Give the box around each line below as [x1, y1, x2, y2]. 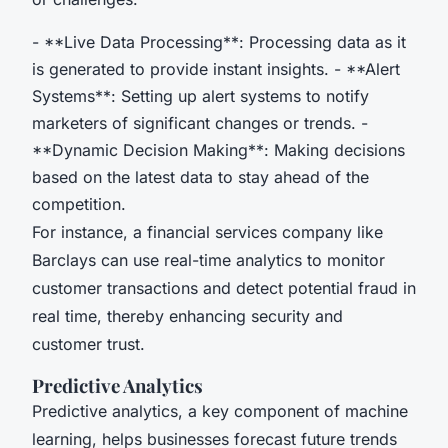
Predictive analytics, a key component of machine [32, 401, 408, 422]
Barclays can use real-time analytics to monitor [32, 250, 385, 271]
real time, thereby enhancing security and [32, 306, 343, 327]
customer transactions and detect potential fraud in [32, 278, 416, 299]
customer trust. [32, 334, 145, 355]
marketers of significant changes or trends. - [32, 113, 368, 134]
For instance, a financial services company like [32, 222, 383, 243]
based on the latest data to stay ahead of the [32, 167, 369, 188]
